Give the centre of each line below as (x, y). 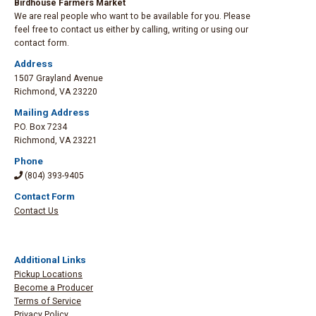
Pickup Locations (48, 275)
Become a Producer (54, 288)
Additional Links (50, 260)
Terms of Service (48, 302)
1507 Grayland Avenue (59, 79)
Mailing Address (52, 113)
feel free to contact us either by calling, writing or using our (131, 30)
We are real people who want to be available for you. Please (132, 17)
